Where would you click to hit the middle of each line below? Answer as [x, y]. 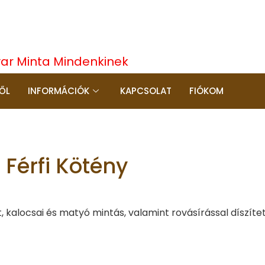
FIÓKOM [206, 91]
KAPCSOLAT [146, 91]
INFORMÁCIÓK [59, 91]
